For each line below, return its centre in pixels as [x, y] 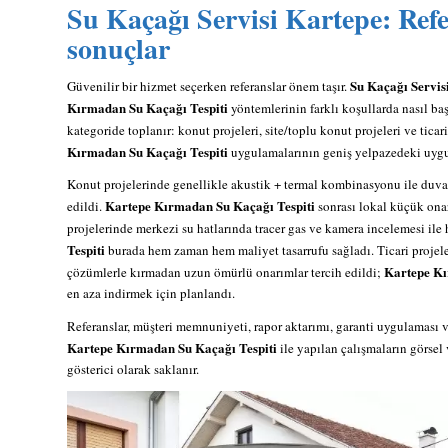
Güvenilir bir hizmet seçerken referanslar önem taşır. [208, 86]
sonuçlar [118, 49]
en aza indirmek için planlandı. [151, 293]
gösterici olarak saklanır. [133, 368]
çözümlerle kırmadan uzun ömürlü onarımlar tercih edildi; [225, 272]
